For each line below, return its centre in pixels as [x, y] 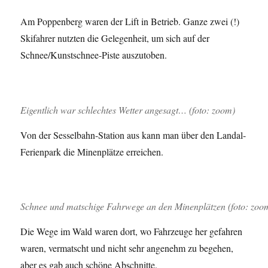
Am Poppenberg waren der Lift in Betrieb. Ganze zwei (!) [130, 22]
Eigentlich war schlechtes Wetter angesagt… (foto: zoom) [128, 109]
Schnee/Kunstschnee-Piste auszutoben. [94, 55]
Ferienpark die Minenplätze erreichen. [92, 151]
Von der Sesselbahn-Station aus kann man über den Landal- [133, 135]
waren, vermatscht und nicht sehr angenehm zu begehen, [127, 248]
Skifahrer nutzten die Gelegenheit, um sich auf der [115, 38]
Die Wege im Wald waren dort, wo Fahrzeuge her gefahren [132, 232]
